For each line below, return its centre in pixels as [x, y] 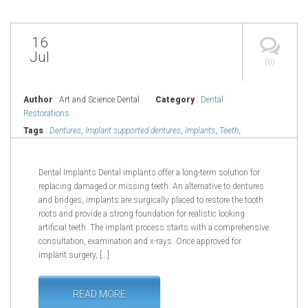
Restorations [46, 114]
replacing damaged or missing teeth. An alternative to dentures [151, 187]
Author [38, 100]
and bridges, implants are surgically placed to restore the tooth [151, 200]
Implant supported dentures [133, 131]
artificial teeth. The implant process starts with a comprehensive [154, 228]
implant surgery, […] [74, 255]
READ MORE [99, 295]
